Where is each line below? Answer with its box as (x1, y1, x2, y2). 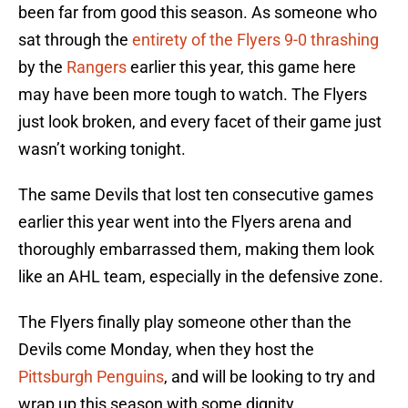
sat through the (18, 30, 132, 50)
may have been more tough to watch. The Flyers (18, 85, 367, 105)
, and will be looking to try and (164, 367, 375, 387)
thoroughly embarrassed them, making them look (18, 240, 374, 260)
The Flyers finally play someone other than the (18, 312, 352, 332)
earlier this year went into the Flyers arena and (18, 212, 352, 232)
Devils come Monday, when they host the (18, 340, 314, 360)
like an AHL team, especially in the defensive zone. (18, 267, 383, 287)
